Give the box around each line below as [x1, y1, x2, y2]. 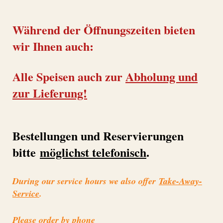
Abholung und [125, 68, 198, 86]
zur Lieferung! [12, 84, 87, 102]
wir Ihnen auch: [12, 37, 94, 55]
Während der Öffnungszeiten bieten [12, 20, 195, 38]
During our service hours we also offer [12, 174, 159, 187]
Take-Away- [159, 174, 202, 187]
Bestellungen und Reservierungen [12, 127, 184, 145]
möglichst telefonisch [40, 143, 146, 161]
